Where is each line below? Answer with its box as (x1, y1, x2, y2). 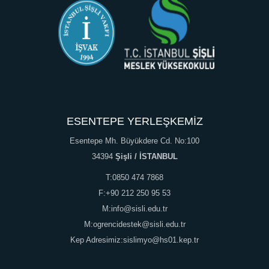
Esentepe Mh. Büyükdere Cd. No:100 (70, 136, 199, 145)
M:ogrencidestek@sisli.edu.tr (83, 220, 186, 229)
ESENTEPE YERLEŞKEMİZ (66, 115, 203, 127)
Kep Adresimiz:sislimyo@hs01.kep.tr (70, 235, 199, 244)
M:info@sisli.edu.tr (101, 204, 168, 213)
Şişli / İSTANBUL (115, 152, 178, 161)
